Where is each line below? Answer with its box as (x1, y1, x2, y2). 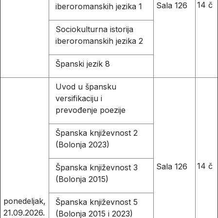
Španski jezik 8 (55, 59, 110, 69)
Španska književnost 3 (55, 163, 138, 173)
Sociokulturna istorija (55, 24, 133, 35)
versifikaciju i (55, 93, 102, 104)
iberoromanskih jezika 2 (55, 36, 143, 46)
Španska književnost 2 (55, 128, 138, 138)
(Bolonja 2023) (55, 140, 109, 150)
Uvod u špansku (55, 82, 116, 92)
